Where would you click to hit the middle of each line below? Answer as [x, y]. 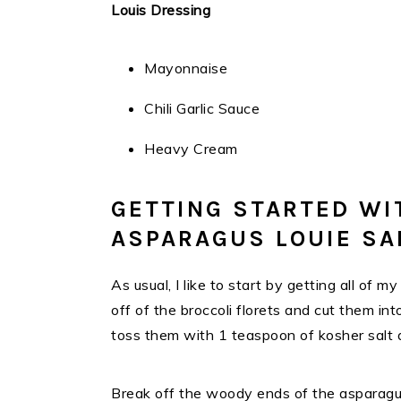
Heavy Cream [191, 149]
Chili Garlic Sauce [202, 108]
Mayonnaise [186, 68]
